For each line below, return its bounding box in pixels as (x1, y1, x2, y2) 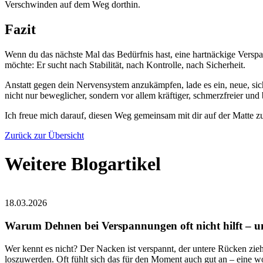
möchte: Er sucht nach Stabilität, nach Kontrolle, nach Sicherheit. (5, 59, 245, 70)
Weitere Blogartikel (5, 153, 161, 174)
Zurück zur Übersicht (5, 130, 84, 140)
